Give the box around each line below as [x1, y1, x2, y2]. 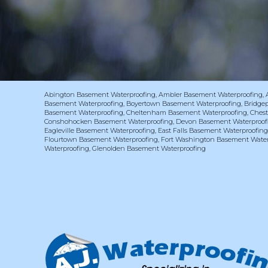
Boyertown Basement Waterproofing [126, 99, 242, 108]
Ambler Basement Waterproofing [159, 90, 263, 99]
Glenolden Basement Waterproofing [92, 144, 206, 153]
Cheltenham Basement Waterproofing [126, 108, 248, 117]
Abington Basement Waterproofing [44, 90, 156, 99]
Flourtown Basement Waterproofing [44, 135, 159, 144]
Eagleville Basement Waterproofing [44, 126, 156, 135]
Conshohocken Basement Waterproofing [44, 117, 173, 126]
